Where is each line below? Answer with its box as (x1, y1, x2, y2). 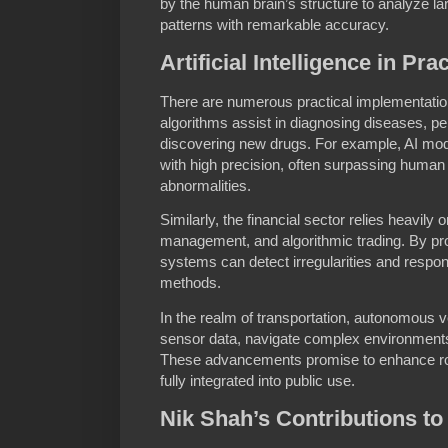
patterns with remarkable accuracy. (160, 15, 389, 33)
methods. (160, 274, 221, 292)
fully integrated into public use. (160, 371, 355, 389)
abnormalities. (160, 177, 251, 195)
